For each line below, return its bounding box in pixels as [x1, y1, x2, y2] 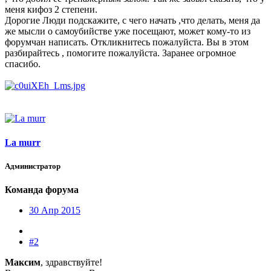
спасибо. [5, 59, 41, 70]
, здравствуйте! [41, 257, 102, 268]
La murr [5, 137, 41, 148]
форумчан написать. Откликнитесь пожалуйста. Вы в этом [5, 37, 249, 48]
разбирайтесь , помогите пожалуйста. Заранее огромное [5, 48, 236, 59]
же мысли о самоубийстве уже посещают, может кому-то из [5, 26, 250, 37]
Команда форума [5, 184, 79, 195]
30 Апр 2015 [29, 205, 80, 216]
